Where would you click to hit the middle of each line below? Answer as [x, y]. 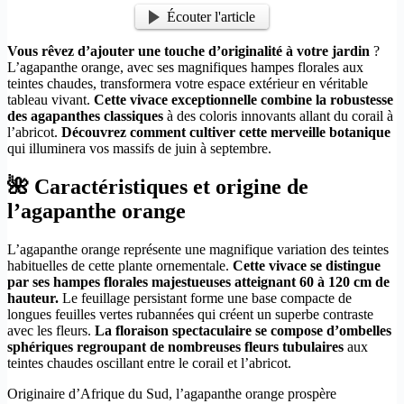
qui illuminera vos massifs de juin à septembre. [139, 149]
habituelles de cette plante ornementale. [120, 266]
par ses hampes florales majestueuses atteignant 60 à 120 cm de [198, 282]
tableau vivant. [50, 100]
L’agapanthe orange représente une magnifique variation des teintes [198, 250]
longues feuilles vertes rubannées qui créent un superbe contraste [190, 315]
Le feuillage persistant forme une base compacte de [205, 298]
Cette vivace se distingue [307, 266]
